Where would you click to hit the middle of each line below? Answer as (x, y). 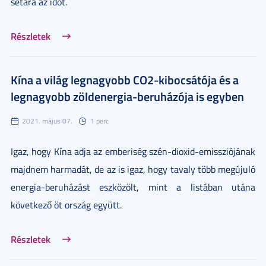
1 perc (99, 121)
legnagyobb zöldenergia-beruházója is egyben (127, 96)
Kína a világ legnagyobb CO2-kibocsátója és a (125, 79)
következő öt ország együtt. (66, 205)
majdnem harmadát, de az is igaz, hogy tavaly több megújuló (133, 169)
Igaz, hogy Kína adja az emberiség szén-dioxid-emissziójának (133, 151)
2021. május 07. (47, 121)
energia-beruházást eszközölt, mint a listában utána (133, 187)
